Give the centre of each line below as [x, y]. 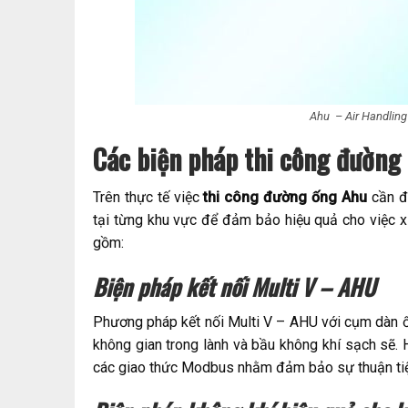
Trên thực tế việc [148, 198]
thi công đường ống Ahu [285, 198]
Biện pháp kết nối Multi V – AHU [234, 287]
